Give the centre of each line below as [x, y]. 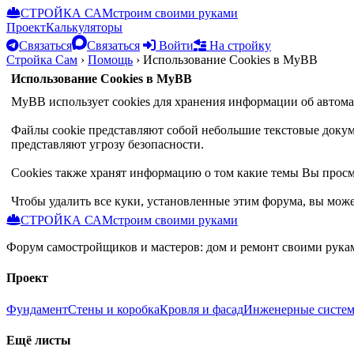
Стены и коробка [114, 309]
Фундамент [37, 309]
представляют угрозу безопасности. [107, 144]
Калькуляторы [84, 27]
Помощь [110, 60]
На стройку [239, 45]
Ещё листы [39, 340]
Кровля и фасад [201, 309]
